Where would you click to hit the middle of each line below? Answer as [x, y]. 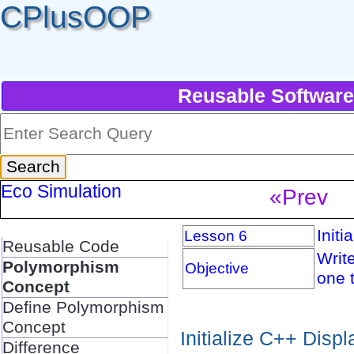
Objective [217, 268]
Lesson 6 [216, 236]
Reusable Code [60, 246]
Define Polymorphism [83, 307]
